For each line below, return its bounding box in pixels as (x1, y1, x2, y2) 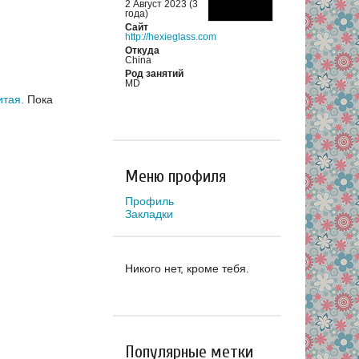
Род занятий (125, 69, 184, 79)
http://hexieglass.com (125, 32, 216, 42)
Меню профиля (125, 166, 226, 187)
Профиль (125, 194, 174, 208)
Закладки (125, 207, 173, 220)
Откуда (125, 46, 159, 56)
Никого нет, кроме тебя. (125, 261, 249, 275)
